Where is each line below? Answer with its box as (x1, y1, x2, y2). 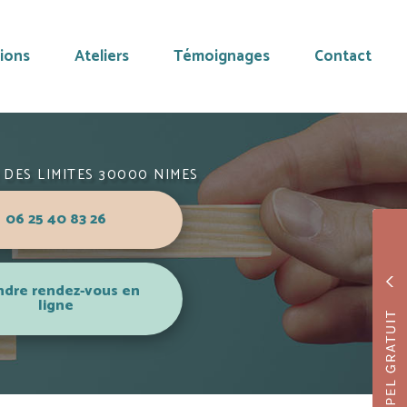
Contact (313, 44, 372, 69)
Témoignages (173, 44, 270, 69)
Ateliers (74, 44, 130, 69)
